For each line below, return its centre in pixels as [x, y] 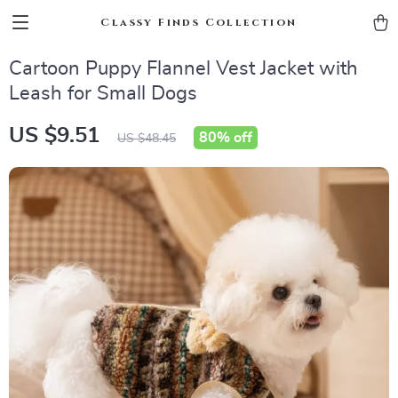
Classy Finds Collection [199, 22]
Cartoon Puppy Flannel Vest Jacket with [183, 68]
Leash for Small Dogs [103, 93]
